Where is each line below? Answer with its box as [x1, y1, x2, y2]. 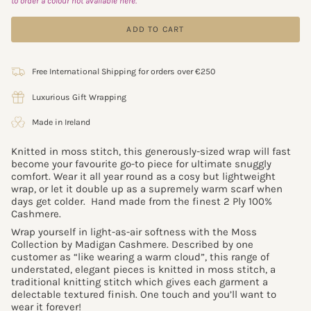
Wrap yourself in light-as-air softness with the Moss [11, 225, 257, 238]
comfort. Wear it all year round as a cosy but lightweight [11, 170, 276, 183]
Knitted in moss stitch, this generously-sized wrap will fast [11, 145, 291, 158]
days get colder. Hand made [11, 195, 146, 208]
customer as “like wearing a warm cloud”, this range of [11, 250, 269, 263]
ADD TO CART [126, 24, 185, 35]
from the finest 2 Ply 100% [146, 195, 272, 208]
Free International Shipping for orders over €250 [32, 67, 215, 77]
